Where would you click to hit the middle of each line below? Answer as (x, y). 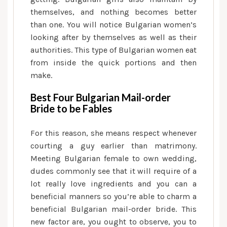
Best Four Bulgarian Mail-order (101, 97)
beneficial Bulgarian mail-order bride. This (113, 209)
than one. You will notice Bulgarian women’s (113, 25)
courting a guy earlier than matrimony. (113, 146)
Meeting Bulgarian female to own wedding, (113, 158)
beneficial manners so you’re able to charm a (113, 196)
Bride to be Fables (71, 108)
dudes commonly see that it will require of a (113, 171)
